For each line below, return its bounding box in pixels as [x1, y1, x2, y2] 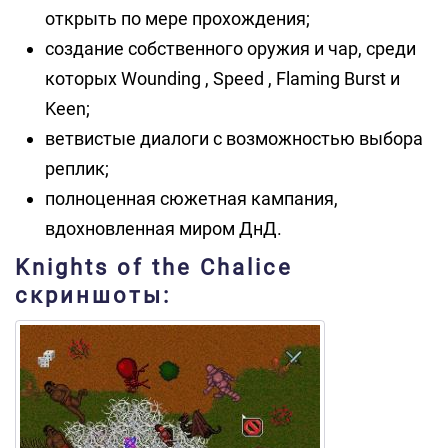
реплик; [45, 158, 109, 179]
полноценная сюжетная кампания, [45, 188, 338, 209]
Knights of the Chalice [15, 255, 293, 280]
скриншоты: [15, 283, 171, 308]
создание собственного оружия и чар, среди [45, 38, 416, 59]
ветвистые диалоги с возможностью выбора [45, 128, 423, 149]
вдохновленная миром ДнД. [45, 218, 282, 239]
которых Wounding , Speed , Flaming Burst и [45, 68, 400, 89]
